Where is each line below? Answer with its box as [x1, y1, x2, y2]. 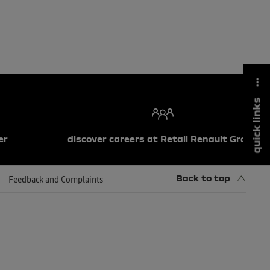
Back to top [176, 172, 230, 183]
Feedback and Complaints [8, 176, 103, 185]
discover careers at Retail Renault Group [67, 133, 257, 143]
